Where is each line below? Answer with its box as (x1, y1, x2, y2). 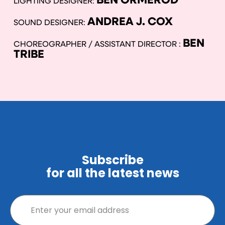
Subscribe (81, 152, 144, 168)
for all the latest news (46, 165, 179, 181)
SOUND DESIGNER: (13, 19, 87, 27)
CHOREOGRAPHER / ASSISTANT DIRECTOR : (13, 41, 183, 49)
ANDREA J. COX (87, 17, 173, 28)
